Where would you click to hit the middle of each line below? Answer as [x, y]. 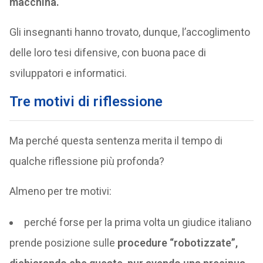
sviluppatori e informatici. [68, 73]
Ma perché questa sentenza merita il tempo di [116, 141]
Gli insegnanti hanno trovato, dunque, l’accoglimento [129, 32]
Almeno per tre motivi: [60, 191]
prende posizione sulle [63, 243]
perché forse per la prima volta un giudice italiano [137, 222]
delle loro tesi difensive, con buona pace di [107, 53]
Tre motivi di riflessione [86, 102]
